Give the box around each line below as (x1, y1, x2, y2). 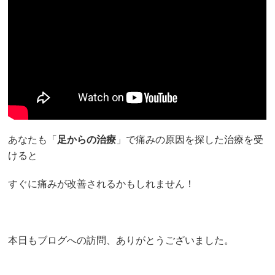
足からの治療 (57, 134, 117, 145)
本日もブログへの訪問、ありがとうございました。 (8, 235, 234, 246)
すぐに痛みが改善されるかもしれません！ (8, 179, 195, 190)
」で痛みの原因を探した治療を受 (116, 134, 264, 145)
